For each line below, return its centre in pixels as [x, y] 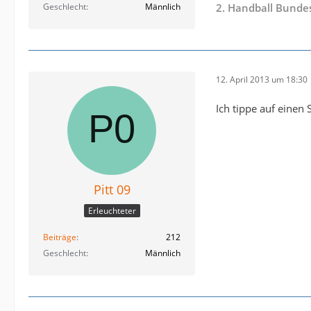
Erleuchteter [112, 210]
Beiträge [60, 237]
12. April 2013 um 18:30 [262, 79]
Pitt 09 [112, 190]
